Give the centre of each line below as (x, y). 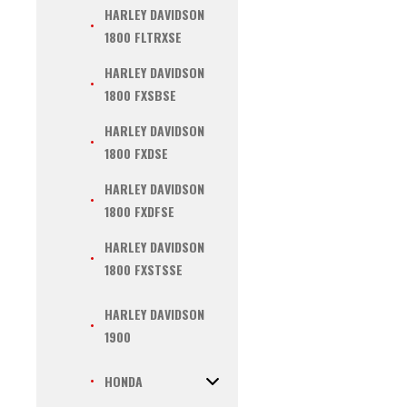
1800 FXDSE (136, 153)
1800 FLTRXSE (143, 37)
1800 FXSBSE (140, 95)
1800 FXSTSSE (144, 269)
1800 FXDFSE (139, 211)
